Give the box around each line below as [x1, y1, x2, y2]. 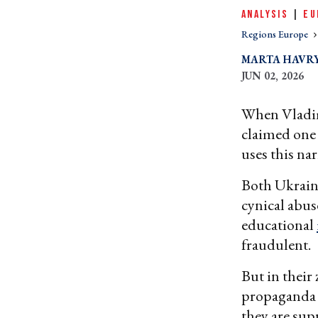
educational [241, 214, 317, 235]
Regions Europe [241, 28, 310, 40]
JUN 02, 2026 [241, 68, 304, 82]
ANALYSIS [241, 8, 289, 21]
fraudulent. [241, 234, 311, 255]
